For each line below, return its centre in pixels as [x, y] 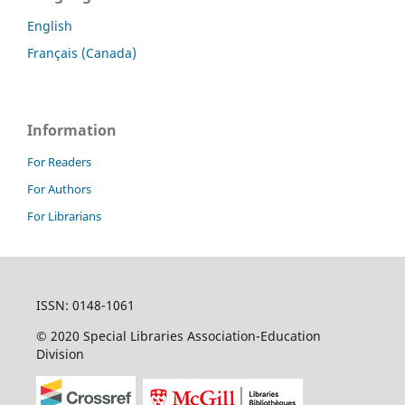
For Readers [59, 161]
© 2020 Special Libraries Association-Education [178, 335]
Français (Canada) [82, 52]
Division [60, 353]
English [50, 25]
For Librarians [64, 216]
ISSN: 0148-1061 [85, 305]
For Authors [59, 188]
